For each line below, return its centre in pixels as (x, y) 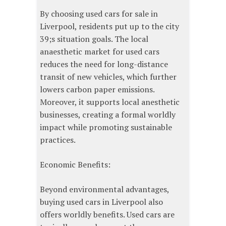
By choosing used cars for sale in (99, 14)
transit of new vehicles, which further (108, 77)
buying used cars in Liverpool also (101, 202)
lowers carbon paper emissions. (97, 90)
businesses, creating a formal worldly (108, 115)
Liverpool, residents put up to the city (109, 26)
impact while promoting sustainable (106, 127)
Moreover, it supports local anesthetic (110, 102)
